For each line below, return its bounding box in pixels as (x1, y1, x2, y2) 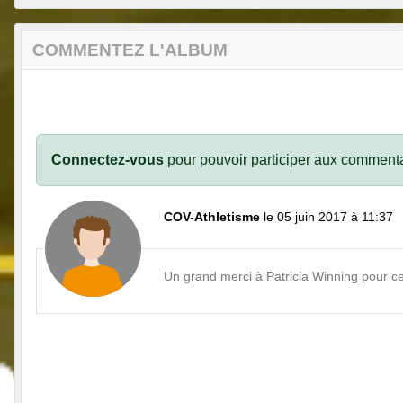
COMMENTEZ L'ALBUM (32, 40, 228, 60)
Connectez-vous (51, 152, 164, 168)
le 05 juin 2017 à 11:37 (264, 210, 393, 225)
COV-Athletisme (164, 210, 260, 225)
